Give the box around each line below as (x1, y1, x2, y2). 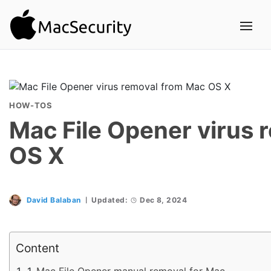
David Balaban (26, 195, 81, 204)
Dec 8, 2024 (140, 195, 188, 204)
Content (16, 241, 59, 255)
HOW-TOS (9, 100, 53, 110)
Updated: (91, 195, 128, 204)
